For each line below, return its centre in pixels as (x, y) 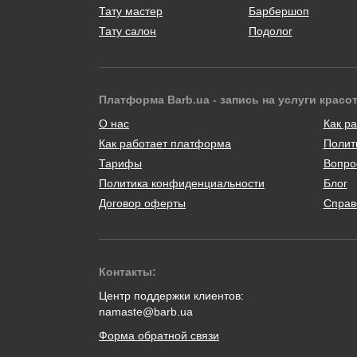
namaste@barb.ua (146, 311)
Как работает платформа (165, 143)
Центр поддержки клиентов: (171, 295)
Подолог (270, 31)
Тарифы (120, 163)
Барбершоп (279, 11)
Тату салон (127, 31)
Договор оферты (142, 203)
